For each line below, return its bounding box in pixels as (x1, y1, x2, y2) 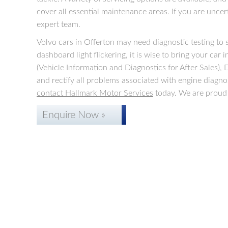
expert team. (37, 20, 80, 28)
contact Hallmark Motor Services (37, 89, 153, 97)
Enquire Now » (42, 110, 105, 120)
